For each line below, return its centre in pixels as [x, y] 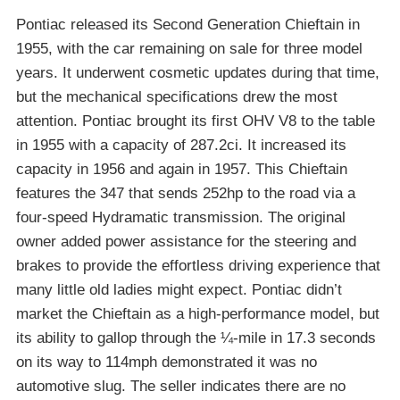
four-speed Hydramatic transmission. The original [181, 217]
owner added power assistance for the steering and [186, 241]
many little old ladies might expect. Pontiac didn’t [179, 289]
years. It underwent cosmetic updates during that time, [198, 72]
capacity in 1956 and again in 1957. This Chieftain [182, 169]
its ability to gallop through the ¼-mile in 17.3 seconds [196, 337]
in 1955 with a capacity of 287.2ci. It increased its [181, 145]
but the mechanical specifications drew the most [177, 96]
